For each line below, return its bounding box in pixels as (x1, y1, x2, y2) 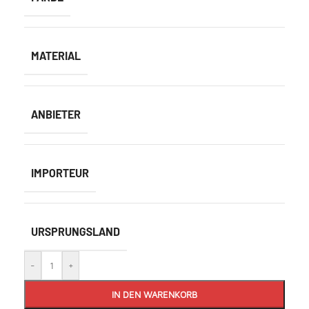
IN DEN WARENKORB (112, 289, 197, 300)
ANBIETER (31, 108, 81, 121)
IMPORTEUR (31, 166, 89, 179)
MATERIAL (31, 49, 81, 62)
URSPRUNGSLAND (31, 225, 120, 238)
